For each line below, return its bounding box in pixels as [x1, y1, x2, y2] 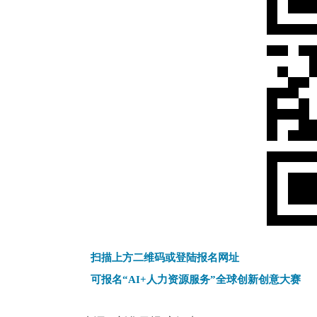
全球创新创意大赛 [216, 274, 301, 285]
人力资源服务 [146, 274, 210, 285]
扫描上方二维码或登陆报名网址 [91, 252, 239, 263]
